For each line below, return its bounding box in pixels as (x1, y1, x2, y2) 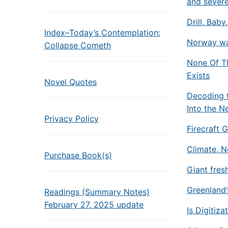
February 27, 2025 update (44, 199, 144, 210)
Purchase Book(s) (44, 150, 112, 160)
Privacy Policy (44, 113, 99, 124)
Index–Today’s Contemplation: (44, 27, 160, 38)
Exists (187, 70, 210, 80)
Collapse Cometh (44, 40, 111, 50)
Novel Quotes (44, 77, 97, 87)
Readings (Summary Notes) (44, 187, 150, 197)
